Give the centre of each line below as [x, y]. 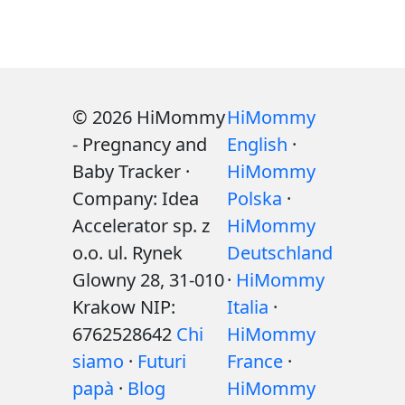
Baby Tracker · [131, 171]
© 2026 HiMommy [149, 117]
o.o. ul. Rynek [127, 253]
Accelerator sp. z [141, 226]
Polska [254, 198]
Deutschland [280, 253]
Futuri [162, 361]
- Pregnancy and [140, 144]
